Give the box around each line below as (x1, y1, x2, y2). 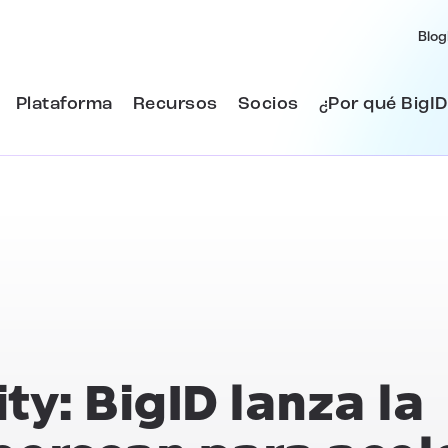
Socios (237, 94, 299, 114)
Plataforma (15, 94, 113, 114)
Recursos (132, 94, 218, 114)
